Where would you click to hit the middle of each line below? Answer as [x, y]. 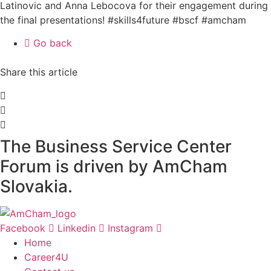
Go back [53, 43]
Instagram [130, 228]
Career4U [46, 257]
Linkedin [77, 228]
